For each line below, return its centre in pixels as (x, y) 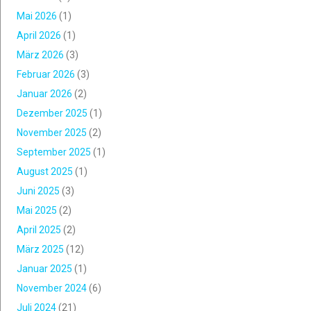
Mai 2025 (37, 210)
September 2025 (54, 152)
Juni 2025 (38, 191)
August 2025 (45, 171)
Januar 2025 (44, 269)
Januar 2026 (44, 94)
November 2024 (52, 288)
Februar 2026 (46, 74)
